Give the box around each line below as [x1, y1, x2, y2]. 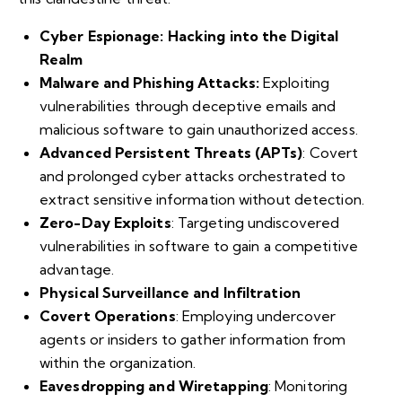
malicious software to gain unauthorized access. [39, 119, 358, 138]
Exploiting [263, 73, 329, 92]
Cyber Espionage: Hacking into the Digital [39, 26, 339, 45]
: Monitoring [267, 376, 348, 395]
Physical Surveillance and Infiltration [39, 283, 301, 301]
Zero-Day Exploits [39, 213, 171, 232]
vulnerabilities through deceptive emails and [39, 96, 336, 115]
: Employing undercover [175, 306, 336, 325]
